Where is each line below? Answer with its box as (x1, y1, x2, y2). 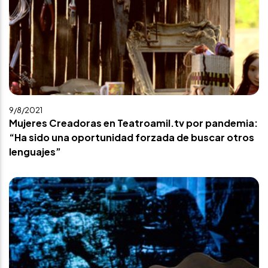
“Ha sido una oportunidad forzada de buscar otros (9, 131, 254, 144)
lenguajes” (9, 145, 61, 158)
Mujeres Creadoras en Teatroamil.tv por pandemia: (9, 117, 258, 129)
